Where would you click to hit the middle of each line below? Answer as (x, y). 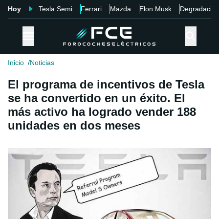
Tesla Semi (55, 9)
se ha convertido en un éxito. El (97, 98)
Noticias (42, 63)
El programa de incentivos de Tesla (106, 85)
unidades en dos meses (74, 126)
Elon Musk (155, 9)
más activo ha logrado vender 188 (102, 112)
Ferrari (91, 9)
